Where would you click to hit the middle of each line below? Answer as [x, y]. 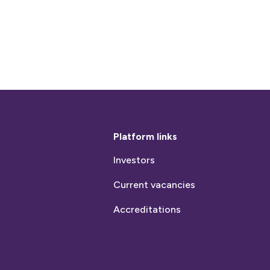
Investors [134, 160]
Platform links [145, 136]
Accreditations [147, 209]
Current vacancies [154, 184]
